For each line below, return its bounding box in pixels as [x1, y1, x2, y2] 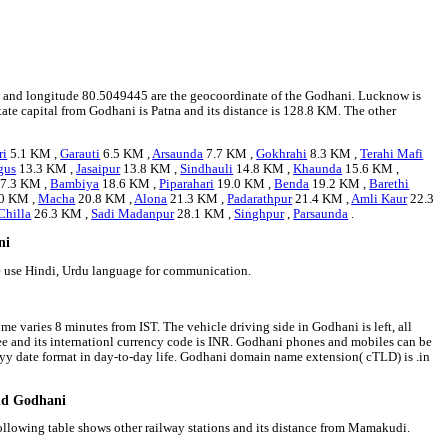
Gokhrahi [256, 147, 308, 162]
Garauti [60, 147, 101, 162]
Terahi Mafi [360, 147, 424, 162]
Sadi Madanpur [91, 207, 175, 222]
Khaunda [293, 162, 343, 177]
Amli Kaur [351, 192, 408, 207]
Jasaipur [76, 162, 121, 177]
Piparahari [159, 177, 215, 192]
